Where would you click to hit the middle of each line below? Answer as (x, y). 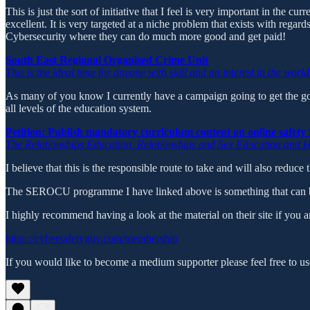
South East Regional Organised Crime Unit (107, 60)
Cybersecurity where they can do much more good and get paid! (146, 37)
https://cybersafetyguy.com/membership (92, 239)
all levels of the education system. (79, 109)
